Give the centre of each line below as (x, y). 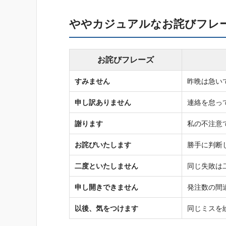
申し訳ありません (103, 103)
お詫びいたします (103, 145)
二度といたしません (106, 166)
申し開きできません (106, 187)
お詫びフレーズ (126, 60)
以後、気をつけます (106, 209)
